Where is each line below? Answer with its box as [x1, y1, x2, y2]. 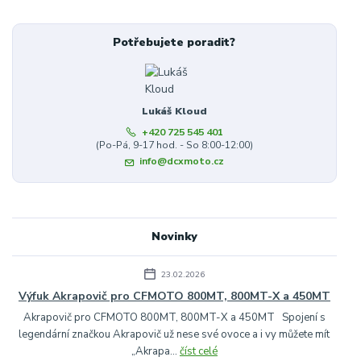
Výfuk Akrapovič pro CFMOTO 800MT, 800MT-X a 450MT [18, 288, 330, 305]
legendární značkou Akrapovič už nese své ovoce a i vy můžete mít [19, 327, 330, 342]
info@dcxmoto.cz [139, 155, 224, 168]
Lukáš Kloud [141, 104, 207, 118]
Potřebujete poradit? [113, 34, 236, 50]
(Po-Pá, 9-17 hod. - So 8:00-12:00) [95, 138, 253, 151]
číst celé [179, 344, 218, 359]
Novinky [151, 229, 197, 245]
